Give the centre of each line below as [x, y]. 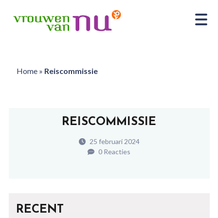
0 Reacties [114, 152]
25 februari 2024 [114, 141]
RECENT [40, 210]
